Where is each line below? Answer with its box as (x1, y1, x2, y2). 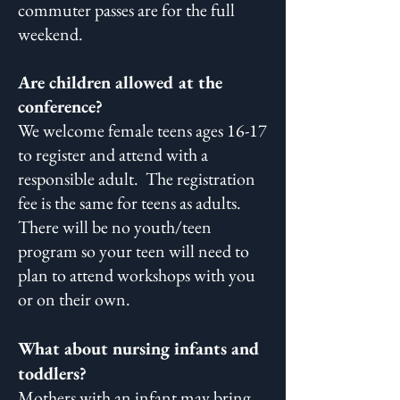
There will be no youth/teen (18, 215, 212, 238)
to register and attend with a (18, 143, 208, 166)
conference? (18, 95, 103, 118)
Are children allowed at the (18, 71, 222, 94)
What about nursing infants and (18, 337, 260, 360)
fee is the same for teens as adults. (18, 191, 241, 214)
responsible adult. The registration (18, 167, 255, 190)
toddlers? (18, 362, 87, 385)
